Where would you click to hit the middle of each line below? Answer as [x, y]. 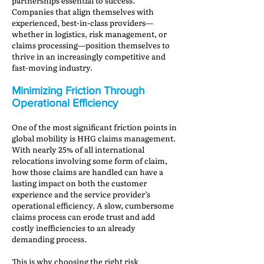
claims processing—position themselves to [91, 45]
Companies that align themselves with [83, 11]
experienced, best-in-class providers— [82, 23]
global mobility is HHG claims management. [94, 138]
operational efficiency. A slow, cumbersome [93, 205]
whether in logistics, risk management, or [89, 34]
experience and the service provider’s [81, 194]
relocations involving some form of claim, [90, 161]
